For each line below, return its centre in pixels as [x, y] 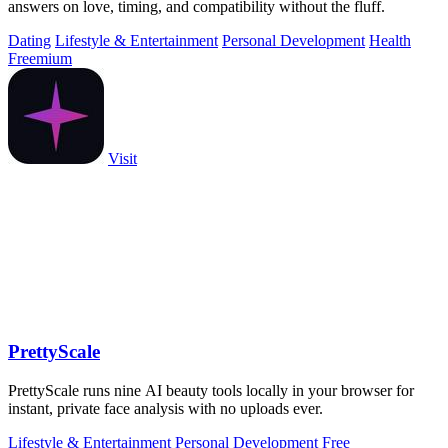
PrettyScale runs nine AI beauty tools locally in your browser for [211, 390]
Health [390, 41]
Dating [29, 41]
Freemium [40, 59]
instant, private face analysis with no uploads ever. [165, 408]
